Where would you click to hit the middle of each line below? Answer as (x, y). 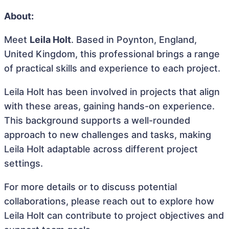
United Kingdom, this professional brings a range (112, 54)
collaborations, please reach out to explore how (109, 201)
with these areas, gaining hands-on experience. (109, 106)
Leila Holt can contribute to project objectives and (114, 215)
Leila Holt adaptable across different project (101, 149)
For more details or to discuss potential (90, 187)
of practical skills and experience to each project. (112, 68)
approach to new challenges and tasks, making (108, 135)
